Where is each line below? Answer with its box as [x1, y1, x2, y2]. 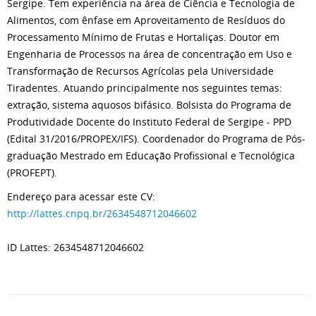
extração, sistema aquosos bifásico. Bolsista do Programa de [7, 98, 291, 111]
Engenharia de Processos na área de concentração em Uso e [7, 47, 292, 61]
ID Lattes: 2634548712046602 [7, 241, 144, 254]
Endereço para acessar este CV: [7, 190, 155, 203]
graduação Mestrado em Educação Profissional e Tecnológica [7, 149, 295, 162]
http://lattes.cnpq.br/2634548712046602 [7, 207, 197, 220]
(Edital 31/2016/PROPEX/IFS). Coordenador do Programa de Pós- [7, 132, 305, 145]
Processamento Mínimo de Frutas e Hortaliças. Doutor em [7, 30, 279, 44]
